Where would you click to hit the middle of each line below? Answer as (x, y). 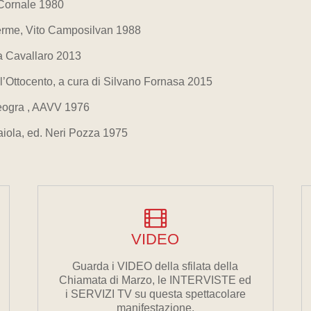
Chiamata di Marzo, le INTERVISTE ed (155, 280)
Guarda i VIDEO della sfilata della (155, 266)
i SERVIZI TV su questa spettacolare (155, 294)
